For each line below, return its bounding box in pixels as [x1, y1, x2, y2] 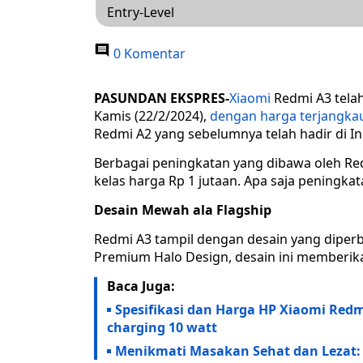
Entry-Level [107, 3, 174, 22]
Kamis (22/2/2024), [94, 107, 210, 126]
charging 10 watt [107, 318, 217, 337]
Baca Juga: [107, 277, 175, 296]
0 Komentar [110, 45, 186, 63]
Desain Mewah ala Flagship [94, 201, 271, 220]
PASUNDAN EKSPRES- [94, 89, 229, 108]
